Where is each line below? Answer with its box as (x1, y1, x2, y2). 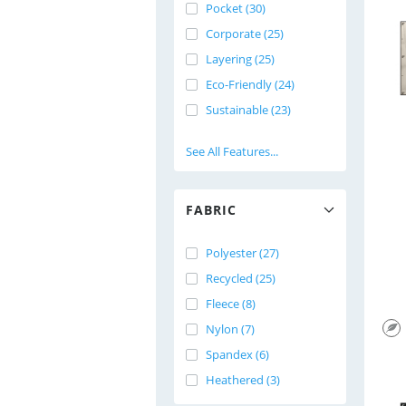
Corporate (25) (206, 25, 284, 42)
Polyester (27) (206, 245, 279, 261)
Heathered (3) (206, 372, 280, 388)
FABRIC (186, 201, 237, 218)
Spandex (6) (206, 346, 269, 362)
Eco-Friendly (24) (206, 76, 295, 92)
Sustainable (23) (206, 101, 291, 118)
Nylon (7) (206, 321, 255, 337)
